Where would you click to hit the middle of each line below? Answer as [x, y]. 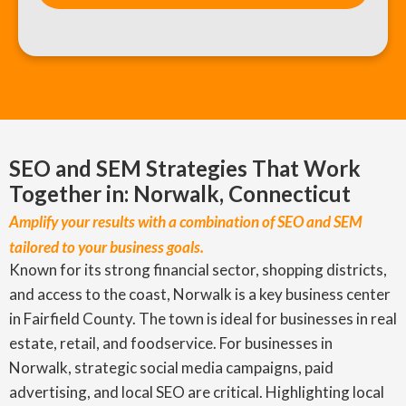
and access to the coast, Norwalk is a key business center [200, 294]
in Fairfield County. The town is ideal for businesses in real [203, 319]
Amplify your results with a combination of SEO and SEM [186, 222]
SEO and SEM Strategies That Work [185, 168]
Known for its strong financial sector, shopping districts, [198, 270]
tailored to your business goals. [106, 247]
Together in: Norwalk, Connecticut [180, 193]
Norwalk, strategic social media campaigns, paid [171, 367]
